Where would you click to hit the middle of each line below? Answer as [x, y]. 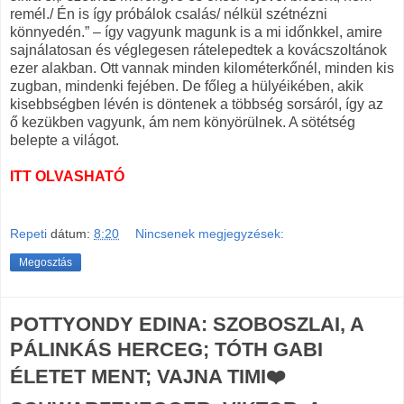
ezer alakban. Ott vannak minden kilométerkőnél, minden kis [202, 69]
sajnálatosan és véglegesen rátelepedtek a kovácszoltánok [198, 50]
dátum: [72, 233]
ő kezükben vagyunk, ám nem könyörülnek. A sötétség [183, 123]
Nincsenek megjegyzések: [210, 233]
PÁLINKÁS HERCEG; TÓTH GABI [166, 349]
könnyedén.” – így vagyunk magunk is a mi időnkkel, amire [196, 32]
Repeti [28, 233]
